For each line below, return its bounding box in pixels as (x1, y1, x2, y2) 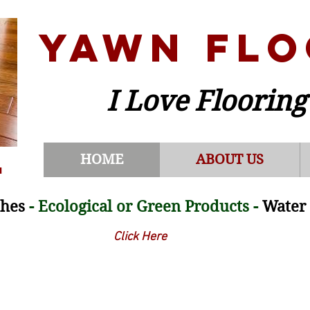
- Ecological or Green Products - (24, 197, 262, 215)
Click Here (113, 230, 167, 244)
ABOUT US (196, 152, 264, 167)
